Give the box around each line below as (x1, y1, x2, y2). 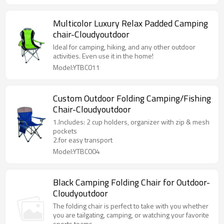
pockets (53, 125, 77, 136)
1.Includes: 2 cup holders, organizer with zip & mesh (53, 116, 209, 127)
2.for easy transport (53, 134, 112, 145)
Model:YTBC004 (53, 146, 100, 156)
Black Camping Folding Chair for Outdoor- (53, 175, 210, 189)
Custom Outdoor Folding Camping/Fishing (53, 91, 211, 105)
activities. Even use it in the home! (53, 50, 153, 61)
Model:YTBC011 (53, 62, 100, 72)
